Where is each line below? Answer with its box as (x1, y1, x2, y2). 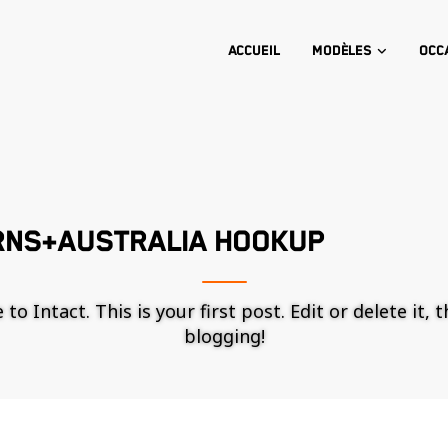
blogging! (183, 324, 265, 348)
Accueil (227, 43, 280, 59)
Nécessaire (256, 425, 328, 444)
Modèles (311, 43, 373, 59)
